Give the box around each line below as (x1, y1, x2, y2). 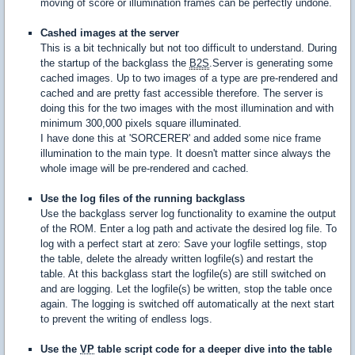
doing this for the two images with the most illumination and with (40, 102, 334, 115)
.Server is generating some (209, 57, 333, 70)
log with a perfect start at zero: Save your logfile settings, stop (40, 238, 326, 250)
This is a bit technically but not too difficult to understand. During (40, 42, 337, 55)
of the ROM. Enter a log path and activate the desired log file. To (40, 223, 337, 235)
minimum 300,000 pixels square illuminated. (40, 117, 242, 130)
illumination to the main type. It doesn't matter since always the (40, 147, 330, 160)
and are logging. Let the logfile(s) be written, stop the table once (40, 283, 332, 296)
